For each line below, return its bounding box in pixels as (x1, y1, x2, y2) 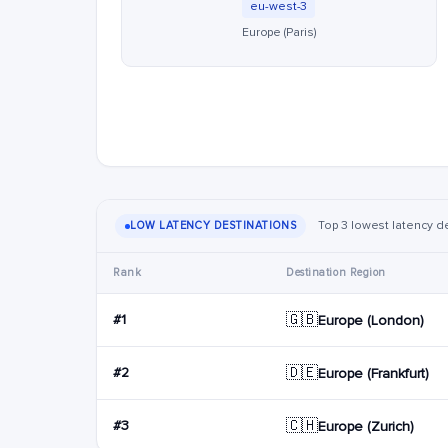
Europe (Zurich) (317, 417, 414, 435)
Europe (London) (317, 311, 424, 329)
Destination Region (286, 266, 386, 279)
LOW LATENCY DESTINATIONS (130, 219, 297, 232)
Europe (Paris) (241, 25, 316, 40)
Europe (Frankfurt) (317, 364, 429, 382)
